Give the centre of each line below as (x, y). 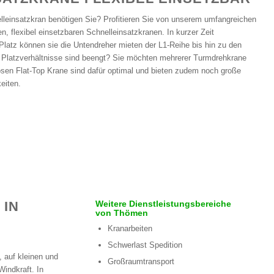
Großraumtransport (141, 262)
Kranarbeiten (130, 229)
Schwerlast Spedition (145, 245)
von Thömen (122, 213)
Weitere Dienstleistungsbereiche (164, 204)
